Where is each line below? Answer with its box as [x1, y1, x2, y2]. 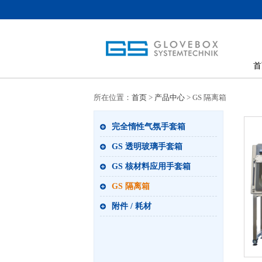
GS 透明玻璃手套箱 [111, 142, 182, 151]
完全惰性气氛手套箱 [111, 122, 185, 131]
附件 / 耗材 [111, 202, 151, 211]
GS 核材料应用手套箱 [111, 162, 191, 171]
